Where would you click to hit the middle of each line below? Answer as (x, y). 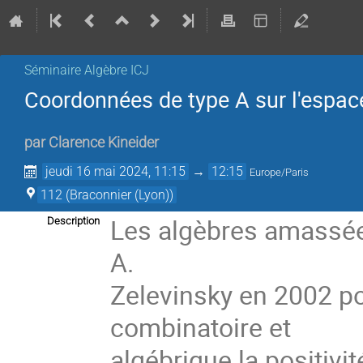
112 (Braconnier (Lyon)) (107, 195)
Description (73, 221)
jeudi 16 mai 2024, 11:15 (116, 172)
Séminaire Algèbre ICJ (87, 70)
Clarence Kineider (104, 143)
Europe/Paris (280, 173)
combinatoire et (204, 327)
